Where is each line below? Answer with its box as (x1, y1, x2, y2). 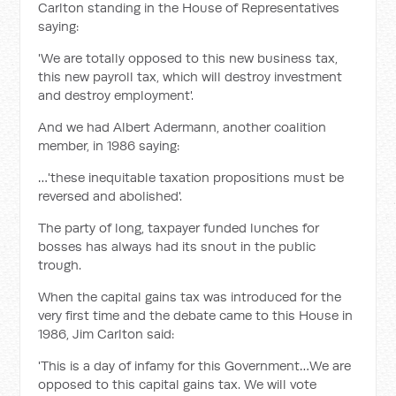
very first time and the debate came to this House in (38, 307, 354, 324)
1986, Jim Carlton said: (38, 325, 175, 342)
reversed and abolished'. (38, 187, 183, 204)
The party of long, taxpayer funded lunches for (38, 219, 320, 236)
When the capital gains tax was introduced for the (38, 288, 342, 305)
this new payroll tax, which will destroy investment (38, 68, 343, 85)
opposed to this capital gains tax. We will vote (38, 376, 317, 392)
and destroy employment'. (38, 87, 194, 103)
